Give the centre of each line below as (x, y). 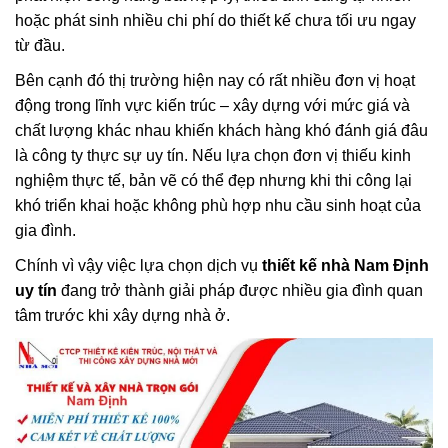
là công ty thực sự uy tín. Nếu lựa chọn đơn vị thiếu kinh (213, 155)
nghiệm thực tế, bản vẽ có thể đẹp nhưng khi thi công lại (213, 180)
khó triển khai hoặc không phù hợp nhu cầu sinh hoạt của (218, 205)
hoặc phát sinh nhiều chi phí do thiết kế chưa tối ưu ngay (215, 20)
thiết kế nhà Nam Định (345, 265)
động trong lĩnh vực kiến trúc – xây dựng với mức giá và (212, 105)
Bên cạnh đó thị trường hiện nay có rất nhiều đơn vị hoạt (215, 80)
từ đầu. (40, 45)
